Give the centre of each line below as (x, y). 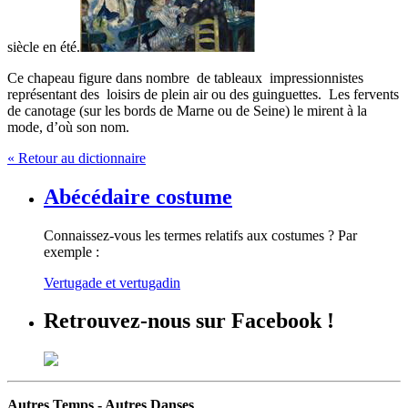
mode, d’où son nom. (68, 127)
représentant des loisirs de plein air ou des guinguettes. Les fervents (203, 94)
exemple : (71, 251)
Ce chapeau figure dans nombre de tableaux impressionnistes (185, 77)
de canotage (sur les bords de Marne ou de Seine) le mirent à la (187, 110)
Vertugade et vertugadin (112, 282)
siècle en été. (44, 46)
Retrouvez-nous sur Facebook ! (189, 321)
